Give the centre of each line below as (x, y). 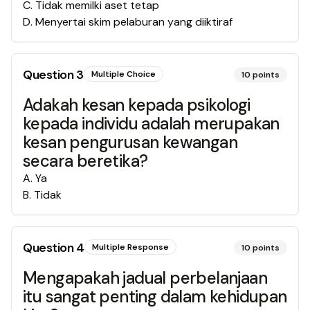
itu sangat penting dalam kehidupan (155, 297)
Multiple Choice (123, 74)
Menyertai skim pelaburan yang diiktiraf (134, 22)
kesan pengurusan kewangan (130, 142)
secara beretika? (85, 161)
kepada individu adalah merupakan (151, 124)
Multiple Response (130, 247)
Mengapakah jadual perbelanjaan (145, 278)
